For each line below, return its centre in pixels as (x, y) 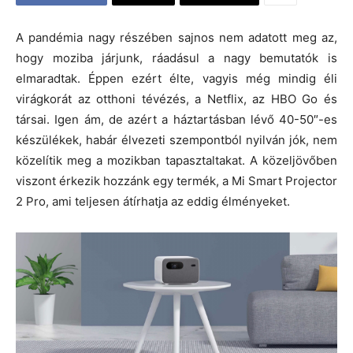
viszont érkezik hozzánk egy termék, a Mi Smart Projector (176, 181)
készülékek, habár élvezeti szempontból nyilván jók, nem (176, 140)
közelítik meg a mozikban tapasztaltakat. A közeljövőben (176, 160)
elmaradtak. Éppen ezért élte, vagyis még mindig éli (176, 78)
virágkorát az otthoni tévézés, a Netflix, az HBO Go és (176, 99)
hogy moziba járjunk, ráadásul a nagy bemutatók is (176, 58)
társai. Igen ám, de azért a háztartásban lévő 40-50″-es (176, 119)
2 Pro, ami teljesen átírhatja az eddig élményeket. (153, 201)
